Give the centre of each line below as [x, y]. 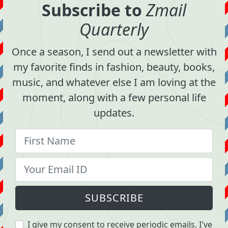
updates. [114, 112]
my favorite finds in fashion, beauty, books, [114, 67]
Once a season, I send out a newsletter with [114, 51]
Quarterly [114, 29]
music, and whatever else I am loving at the [114, 82]
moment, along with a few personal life [114, 97]
